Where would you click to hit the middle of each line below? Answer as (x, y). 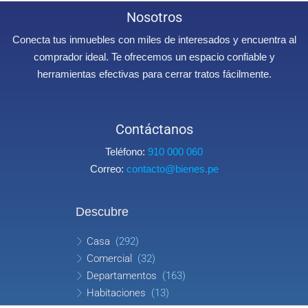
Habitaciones (116, 293)
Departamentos (122, 276)
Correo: (108, 169)
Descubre (102, 212)
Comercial (109, 258)
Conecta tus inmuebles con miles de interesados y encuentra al (154, 40)
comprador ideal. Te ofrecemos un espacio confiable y (154, 57)
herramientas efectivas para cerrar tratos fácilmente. (154, 74)
